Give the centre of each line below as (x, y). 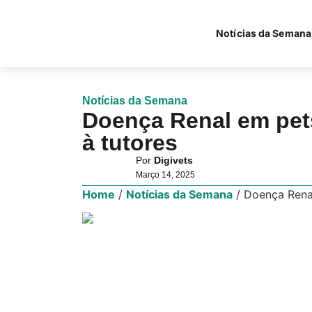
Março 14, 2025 (165, 174)
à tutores (130, 142)
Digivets (173, 160)
